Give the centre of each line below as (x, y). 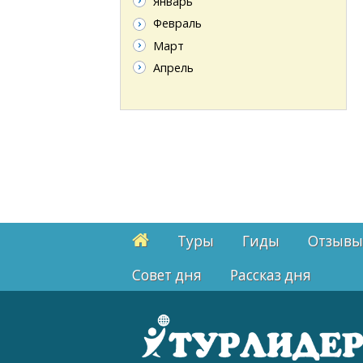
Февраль (177, 23)
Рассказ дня (271, 275)
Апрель (173, 68)
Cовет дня (167, 275)
